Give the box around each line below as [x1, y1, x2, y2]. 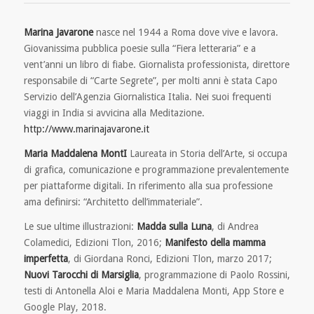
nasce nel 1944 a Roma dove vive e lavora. [95, 27, 278, 39]
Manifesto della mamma [164, 237, 266, 249]
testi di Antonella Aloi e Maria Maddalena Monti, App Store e [23, 285, 284, 297]
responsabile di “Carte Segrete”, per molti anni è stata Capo [23, 75, 278, 87]
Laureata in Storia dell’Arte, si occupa [129, 148, 287, 160]
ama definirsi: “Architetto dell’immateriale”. [23, 196, 203, 208]
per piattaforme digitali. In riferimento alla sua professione [23, 180, 273, 192]
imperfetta [23, 253, 68, 265]
